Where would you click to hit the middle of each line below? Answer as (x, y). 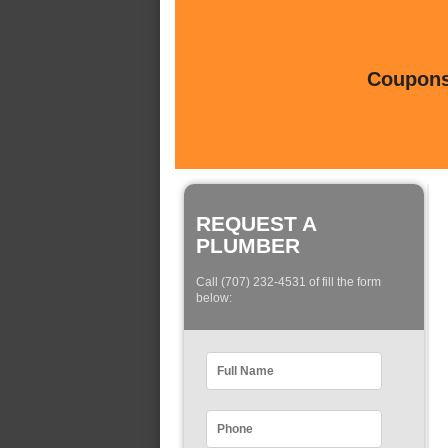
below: (214, 298)
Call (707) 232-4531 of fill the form (288, 282)
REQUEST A (256, 223)
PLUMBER (248, 245)
